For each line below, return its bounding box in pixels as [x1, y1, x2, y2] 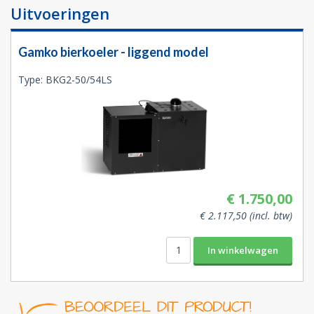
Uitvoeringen [11, 3, 109, 25]
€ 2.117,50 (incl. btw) [200, 208, 292, 222]
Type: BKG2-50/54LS [18, 73, 112, 87]
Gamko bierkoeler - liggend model [18, 44, 209, 60]
